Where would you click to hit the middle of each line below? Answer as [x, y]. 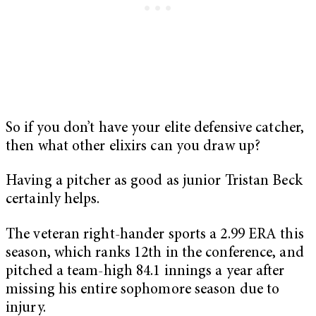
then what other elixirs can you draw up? [133, 147]
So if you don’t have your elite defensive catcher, [155, 128]
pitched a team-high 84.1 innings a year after [145, 272]
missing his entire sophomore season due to [143, 290]
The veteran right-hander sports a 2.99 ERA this [155, 235]
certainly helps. [53, 200]
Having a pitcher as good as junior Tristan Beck [154, 182]
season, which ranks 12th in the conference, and [155, 253]
